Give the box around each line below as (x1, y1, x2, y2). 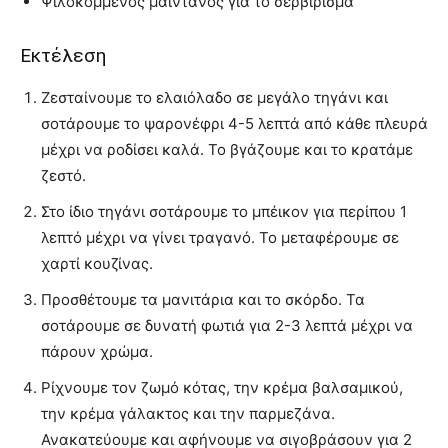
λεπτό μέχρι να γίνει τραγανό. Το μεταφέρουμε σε (41, 227, 399, 247)
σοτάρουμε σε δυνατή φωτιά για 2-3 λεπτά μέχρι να (41, 315, 413, 335)
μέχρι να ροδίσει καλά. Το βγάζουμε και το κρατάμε (41, 139, 413, 159)
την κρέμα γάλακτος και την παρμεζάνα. (41, 403, 335, 423)
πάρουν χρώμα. (41, 341, 153, 361)
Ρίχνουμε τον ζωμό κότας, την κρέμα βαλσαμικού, (41, 377, 403, 397)
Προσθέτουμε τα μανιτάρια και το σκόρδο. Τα (41, 289, 365, 309)
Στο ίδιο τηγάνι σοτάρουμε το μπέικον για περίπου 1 (41, 201, 407, 221)
